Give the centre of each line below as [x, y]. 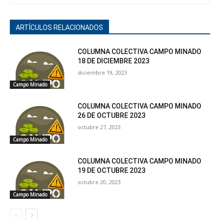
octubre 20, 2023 [99, 182]
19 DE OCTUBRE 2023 [112, 170]
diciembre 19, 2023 [103, 72]
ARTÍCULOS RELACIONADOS [59, 27]
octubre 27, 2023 [99, 127]
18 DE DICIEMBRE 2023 [114, 61]
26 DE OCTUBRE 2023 [112, 116]
